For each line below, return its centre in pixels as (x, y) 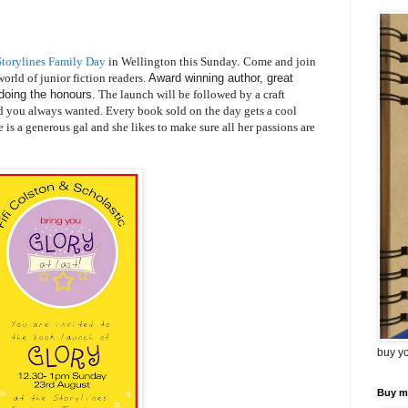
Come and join (280, 62)
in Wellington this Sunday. (173, 62)
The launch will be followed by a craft (190, 95)
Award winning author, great (221, 78)
